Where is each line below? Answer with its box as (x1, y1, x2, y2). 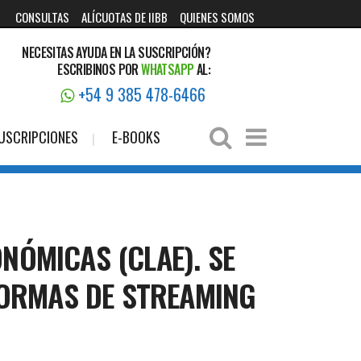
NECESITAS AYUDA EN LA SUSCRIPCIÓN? (22, 43, 210, 62)
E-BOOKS (112, 127, 160, 147)
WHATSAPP (141, 60, 194, 79)
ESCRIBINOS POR (57, 60, 142, 79)
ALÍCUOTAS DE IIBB (81, 8, 168, 26)
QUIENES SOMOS (180, 8, 255, 26)
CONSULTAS (15, 8, 69, 26)
